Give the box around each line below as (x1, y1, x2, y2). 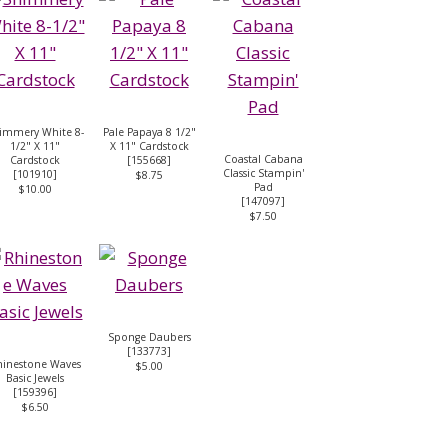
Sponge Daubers (107, 329, 191, 344)
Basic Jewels (6, 370, 64, 385)
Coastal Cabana (223, 151, 303, 166)
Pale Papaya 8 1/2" (102, 124, 196, 139)
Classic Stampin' (222, 165, 304, 180)
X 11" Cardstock (109, 138, 189, 153)
